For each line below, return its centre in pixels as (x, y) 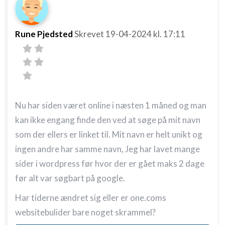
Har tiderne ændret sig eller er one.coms (91, 198)
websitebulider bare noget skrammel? (85, 212)
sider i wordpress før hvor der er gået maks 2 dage (110, 163)
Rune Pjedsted (44, 34)
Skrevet (90, 34)
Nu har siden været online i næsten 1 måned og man (111, 105)
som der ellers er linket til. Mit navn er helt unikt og (109, 134)
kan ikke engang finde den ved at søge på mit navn (108, 120)
